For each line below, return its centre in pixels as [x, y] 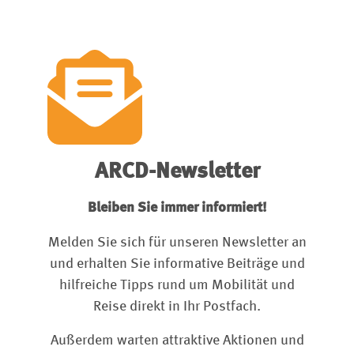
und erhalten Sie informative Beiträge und [177, 264]
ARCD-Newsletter [177, 173]
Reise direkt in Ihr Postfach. [177, 306]
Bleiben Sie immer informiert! [177, 208]
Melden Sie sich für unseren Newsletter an [177, 242]
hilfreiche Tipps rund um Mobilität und [177, 285]
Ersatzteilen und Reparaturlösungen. [147, 47]
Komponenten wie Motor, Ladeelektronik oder [172, 9]
